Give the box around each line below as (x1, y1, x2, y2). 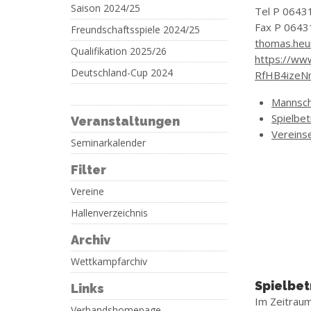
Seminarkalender (71, 136, 146, 149)
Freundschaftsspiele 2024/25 (71, 23, 200, 36)
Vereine (71, 185, 104, 198)
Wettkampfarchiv (71, 255, 147, 268)
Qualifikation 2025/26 (71, 44, 167, 58)
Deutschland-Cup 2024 (71, 66, 173, 79)
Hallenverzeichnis (71, 206, 148, 219)
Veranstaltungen (71, 114, 180, 128)
